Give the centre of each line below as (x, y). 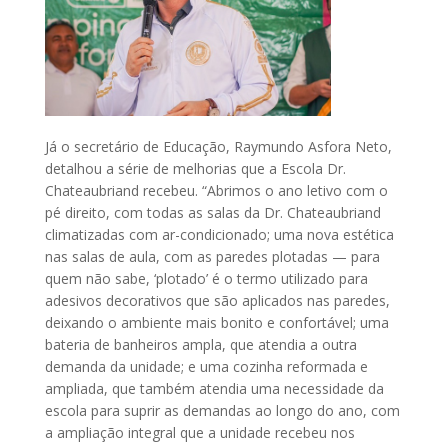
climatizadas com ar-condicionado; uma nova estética (219, 235)
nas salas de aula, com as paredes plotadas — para (212, 257)
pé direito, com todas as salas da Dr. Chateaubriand (213, 213)
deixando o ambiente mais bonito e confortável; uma (217, 323)
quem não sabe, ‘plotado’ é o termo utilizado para (206, 279)
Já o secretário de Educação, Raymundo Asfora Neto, (218, 147)
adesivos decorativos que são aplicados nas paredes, (217, 301)
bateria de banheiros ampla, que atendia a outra (201, 345)
